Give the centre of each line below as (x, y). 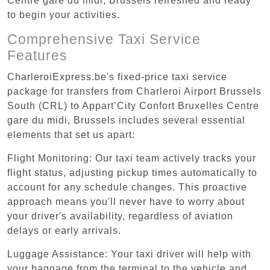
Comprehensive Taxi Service (104, 39)
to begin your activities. (64, 14)
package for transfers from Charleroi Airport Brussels (134, 91)
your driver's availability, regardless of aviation (120, 216)
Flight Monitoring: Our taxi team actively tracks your (132, 158)
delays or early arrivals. (64, 230)
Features (37, 55)
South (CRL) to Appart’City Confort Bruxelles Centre (133, 105)
